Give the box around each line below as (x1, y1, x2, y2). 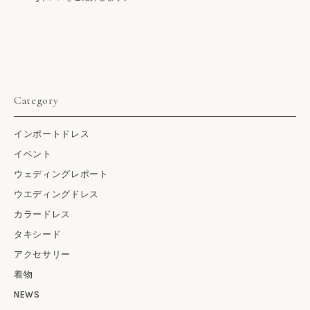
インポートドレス (14, 128, 90, 139)
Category (14, 93, 59, 107)
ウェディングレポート (14, 168, 109, 179)
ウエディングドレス (14, 188, 99, 199)
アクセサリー (14, 248, 71, 259)
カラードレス (14, 208, 71, 219)
